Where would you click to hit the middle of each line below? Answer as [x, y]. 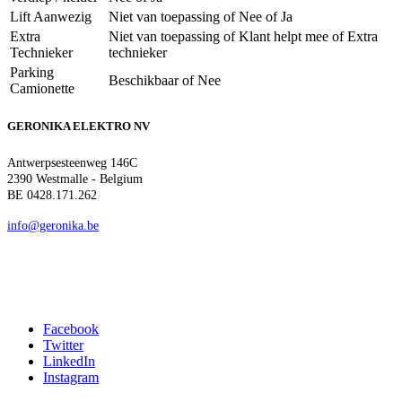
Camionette [42, 89]
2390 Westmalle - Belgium [75, 179]
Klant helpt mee [284, 37]
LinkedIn [69, 362]
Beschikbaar [144, 81]
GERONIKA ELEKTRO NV [79, 127]
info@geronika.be [53, 225]
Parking [32, 73]
